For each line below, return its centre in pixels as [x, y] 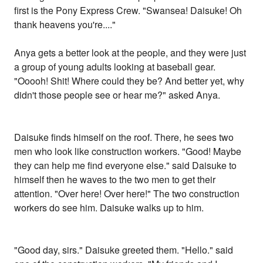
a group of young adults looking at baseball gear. [115, 67]
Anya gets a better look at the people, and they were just [130, 53]
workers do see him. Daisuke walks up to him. [109, 208]
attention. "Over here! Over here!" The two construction [127, 194]
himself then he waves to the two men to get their [115, 180]
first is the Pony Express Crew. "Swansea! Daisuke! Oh [128, 11]
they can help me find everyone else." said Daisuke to [126, 166]
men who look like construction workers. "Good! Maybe [128, 151]
